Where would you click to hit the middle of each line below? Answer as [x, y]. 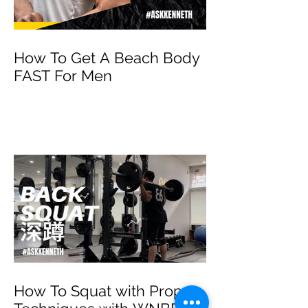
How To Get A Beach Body [107, 58]
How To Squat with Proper [106, 291]
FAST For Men [63, 76]
